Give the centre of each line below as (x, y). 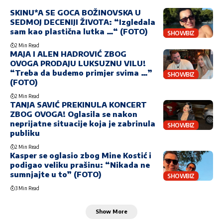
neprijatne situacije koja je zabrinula (83, 124)
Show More (111, 212)
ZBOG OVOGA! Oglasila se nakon (74, 114)
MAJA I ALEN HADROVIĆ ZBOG (68, 54)
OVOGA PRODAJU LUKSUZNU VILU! (78, 63)
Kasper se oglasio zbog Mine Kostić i (81, 156)
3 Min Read (27, 188)
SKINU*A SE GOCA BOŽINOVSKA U (75, 13)
